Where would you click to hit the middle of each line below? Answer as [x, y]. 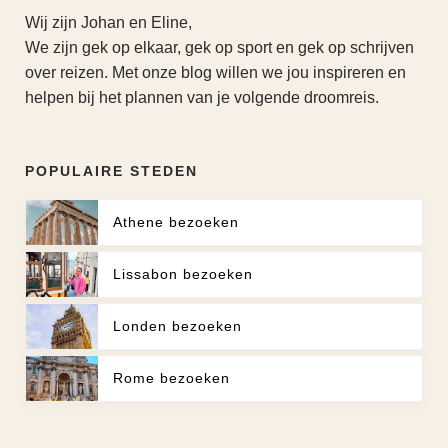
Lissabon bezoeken [183, 274]
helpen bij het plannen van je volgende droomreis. [202, 97]
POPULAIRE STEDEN [111, 171]
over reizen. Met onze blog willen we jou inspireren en [215, 72]
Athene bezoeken [176, 222]
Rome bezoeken [172, 378]
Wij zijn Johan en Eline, [108, 22]
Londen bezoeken [178, 326]
